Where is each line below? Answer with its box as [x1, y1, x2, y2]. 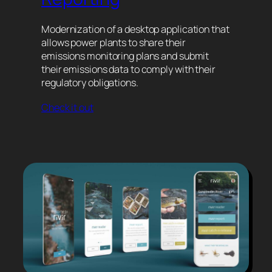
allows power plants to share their [41, 36, 186, 50]
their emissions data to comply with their [41, 63, 216, 76]
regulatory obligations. [41, 76, 138, 90]
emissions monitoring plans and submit [41, 49, 209, 63]
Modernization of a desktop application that [41, 22, 229, 36]
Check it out [41, 101, 93, 115]
